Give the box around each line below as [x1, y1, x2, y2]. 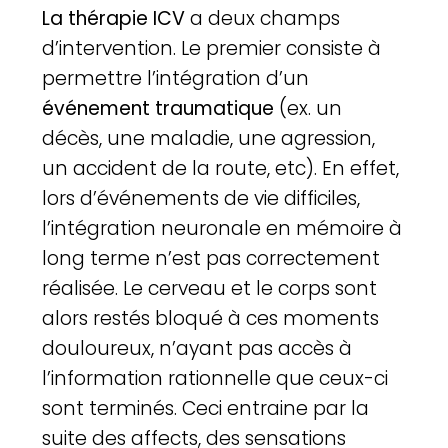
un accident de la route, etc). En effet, [42, 154, 400, 182]
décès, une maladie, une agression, [42, 124, 376, 152]
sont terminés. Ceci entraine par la [42, 394, 370, 422]
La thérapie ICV [42, 4, 186, 32]
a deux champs [185, 4, 341, 32]
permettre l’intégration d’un [42, 64, 310, 92]
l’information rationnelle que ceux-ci [42, 364, 389, 392]
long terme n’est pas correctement [42, 244, 381, 272]
